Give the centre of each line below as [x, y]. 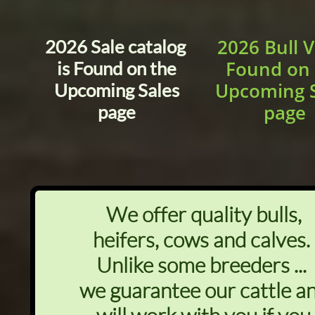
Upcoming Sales [117, 90]
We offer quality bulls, [204, 214]
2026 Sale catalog [117, 46]
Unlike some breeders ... [204, 265]
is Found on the [117, 68]
